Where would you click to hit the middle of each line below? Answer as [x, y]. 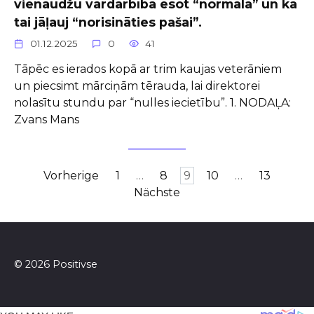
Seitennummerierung [75, 175]
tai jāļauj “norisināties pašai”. [108, 22]
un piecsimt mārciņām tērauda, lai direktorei [137, 86]
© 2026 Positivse [56, 265]
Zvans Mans [47, 119]
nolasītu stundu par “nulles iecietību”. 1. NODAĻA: [152, 102]
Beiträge [37, 209]
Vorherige [71, 176]
